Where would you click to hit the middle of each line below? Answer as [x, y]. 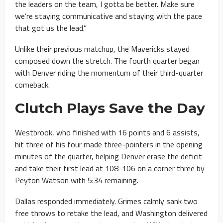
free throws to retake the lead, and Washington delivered [111, 213]
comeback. [32, 84]
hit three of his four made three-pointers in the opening [109, 144]
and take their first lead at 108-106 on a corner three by [110, 168]
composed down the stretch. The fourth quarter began [107, 60]
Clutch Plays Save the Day [110, 108]
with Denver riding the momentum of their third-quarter [109, 72]
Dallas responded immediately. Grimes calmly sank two [106, 201]
